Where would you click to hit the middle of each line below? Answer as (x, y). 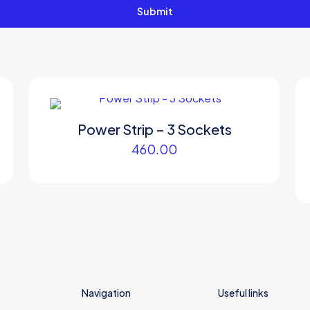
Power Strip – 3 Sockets (154, 129)
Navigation (106, 293)
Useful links (243, 293)
